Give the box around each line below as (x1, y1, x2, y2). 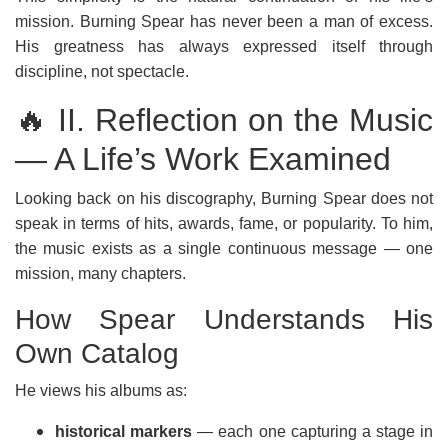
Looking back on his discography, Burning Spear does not (15, 190, 433, 207)
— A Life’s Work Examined (15, 141, 391, 177)
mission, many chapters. (15, 265, 186, 282)
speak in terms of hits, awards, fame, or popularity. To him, (15, 215, 433, 232)
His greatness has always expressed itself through (15, 38, 433, 55)
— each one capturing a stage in (192, 423, 433, 440)
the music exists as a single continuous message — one (15, 240, 433, 257)
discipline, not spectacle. (15, 63, 189, 80)
